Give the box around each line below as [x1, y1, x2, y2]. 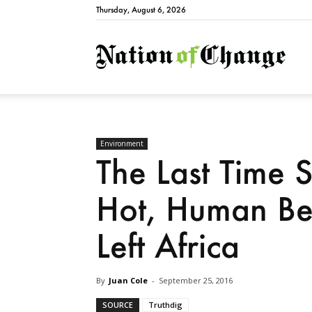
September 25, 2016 [159, 275, 233, 286]
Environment [100, 139, 143, 149]
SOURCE [102, 299, 133, 311]
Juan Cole [109, 275, 148, 286]
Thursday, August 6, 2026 [96, 5, 186, 15]
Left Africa [96, 225, 240, 267]
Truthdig [148, 299, 182, 311]
